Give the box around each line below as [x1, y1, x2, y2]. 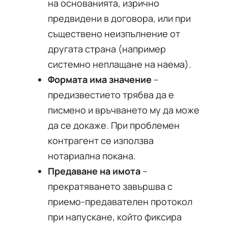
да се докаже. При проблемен [48, 119, 180, 131]
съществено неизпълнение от [48, 27, 180, 40]
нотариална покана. [48, 150, 136, 162]
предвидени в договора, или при [48, 12, 191, 24]
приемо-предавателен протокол [48, 195, 192, 208]
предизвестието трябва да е [48, 89, 174, 101]
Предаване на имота [48, 165, 140, 177]
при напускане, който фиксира [48, 211, 182, 223]
